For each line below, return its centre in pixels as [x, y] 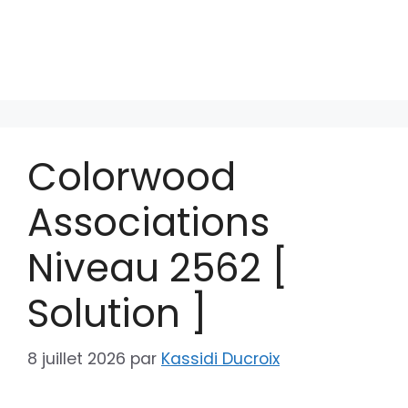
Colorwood [132, 177]
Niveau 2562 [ [158, 268]
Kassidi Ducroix [220, 358]
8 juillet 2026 [76, 358]
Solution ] [117, 314]
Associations [148, 223]
